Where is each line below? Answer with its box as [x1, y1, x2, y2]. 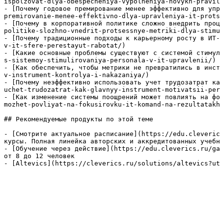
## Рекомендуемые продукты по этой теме [4, 115, 153, 123]
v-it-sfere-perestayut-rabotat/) [4, 42, 126, 49]
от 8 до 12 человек [4, 152, 75, 160]
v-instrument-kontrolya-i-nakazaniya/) [4, 71, 149, 79]
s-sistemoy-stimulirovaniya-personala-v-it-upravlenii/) [4, 56, 216, 64]
